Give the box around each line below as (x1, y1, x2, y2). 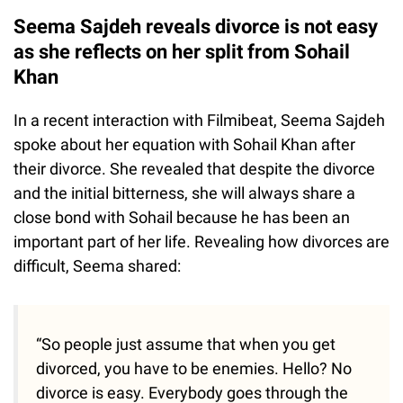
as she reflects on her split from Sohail (13, 40, 350, 63)
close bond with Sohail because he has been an (13, 207, 350, 227)
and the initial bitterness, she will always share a (13, 183, 355, 202)
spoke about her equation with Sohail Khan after (13, 134, 355, 154)
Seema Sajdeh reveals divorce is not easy (13, 14, 378, 38)
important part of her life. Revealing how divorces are (13, 231, 390, 251)
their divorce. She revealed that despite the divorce (13, 158, 375, 178)
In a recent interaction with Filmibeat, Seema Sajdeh (13, 110, 385, 130)
